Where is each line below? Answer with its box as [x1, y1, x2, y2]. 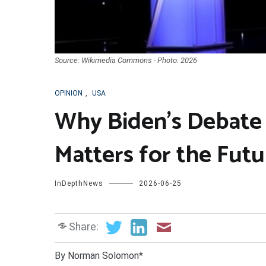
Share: [69, 220, 99, 233]
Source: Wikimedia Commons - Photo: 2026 [55, 55, 197, 65]
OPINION [55, 88, 83, 97]
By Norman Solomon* [55, 249, 143, 261]
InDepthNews [55, 179, 103, 188]
